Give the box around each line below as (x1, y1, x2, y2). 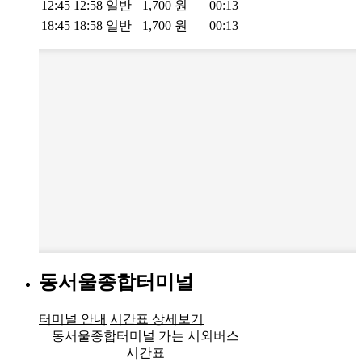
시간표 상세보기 (110, 311, 204, 326)
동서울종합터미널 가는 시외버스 (52, 328, 239, 343)
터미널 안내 (39, 311, 107, 326)
